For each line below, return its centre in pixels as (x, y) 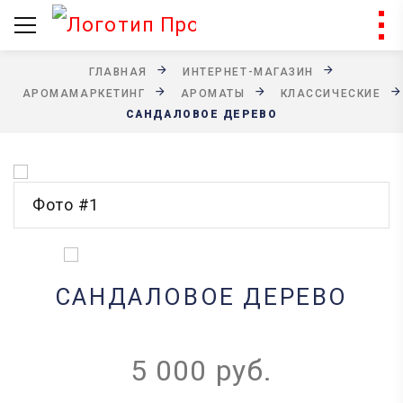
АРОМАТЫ (213, 93)
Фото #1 (66, 205)
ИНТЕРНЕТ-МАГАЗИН (248, 72)
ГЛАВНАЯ (118, 72)
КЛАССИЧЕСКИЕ (331, 93)
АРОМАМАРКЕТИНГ (84, 93)
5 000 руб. (201, 371)
